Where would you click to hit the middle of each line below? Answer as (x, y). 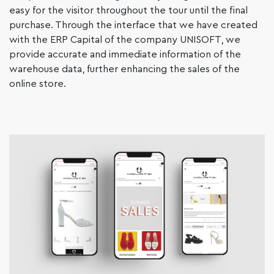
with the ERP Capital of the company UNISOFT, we (125, 40)
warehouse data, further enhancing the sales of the (124, 69)
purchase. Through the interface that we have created (133, 25)
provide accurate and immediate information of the (125, 55)
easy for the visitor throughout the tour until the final (128, 11)
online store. (38, 84)
